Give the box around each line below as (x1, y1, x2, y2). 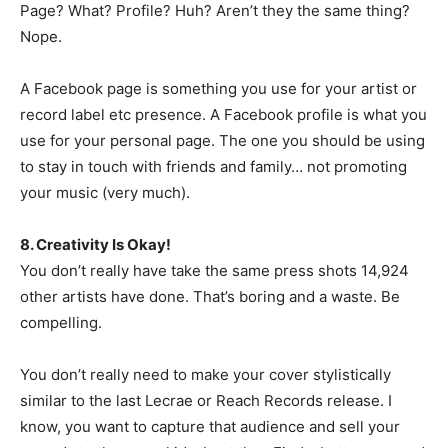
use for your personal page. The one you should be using (20, 131, 425, 150)
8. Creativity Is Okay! (20, 235, 171, 254)
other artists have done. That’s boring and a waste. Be (20, 287, 400, 306)
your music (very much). (20, 183, 190, 202)
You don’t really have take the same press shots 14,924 (20, 261, 409, 280)
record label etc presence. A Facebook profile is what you (20, 105, 427, 124)
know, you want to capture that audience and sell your (20, 417, 400, 436)
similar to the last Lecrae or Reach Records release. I (20, 391, 392, 410)
